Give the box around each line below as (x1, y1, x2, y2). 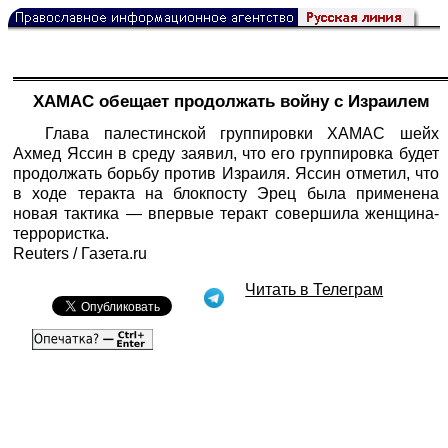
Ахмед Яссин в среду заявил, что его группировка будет (13, 144, 439, 162)
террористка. (13, 224, 110, 242)
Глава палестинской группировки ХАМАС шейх (45, 124, 439, 142)
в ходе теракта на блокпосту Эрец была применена (13, 184, 439, 202)
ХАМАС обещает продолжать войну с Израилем (32, 92, 430, 112)
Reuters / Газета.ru (13, 244, 148, 262)
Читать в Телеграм (245, 280, 384, 298)
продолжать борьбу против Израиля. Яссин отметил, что (13, 164, 439, 182)
